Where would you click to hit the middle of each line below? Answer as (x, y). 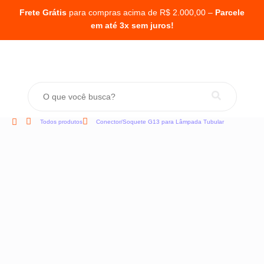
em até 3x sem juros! (132, 25)
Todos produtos (61, 122)
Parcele (230, 12)
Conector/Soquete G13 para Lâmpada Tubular (160, 122)
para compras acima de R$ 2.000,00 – (141, 12)
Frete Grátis (43, 12)
